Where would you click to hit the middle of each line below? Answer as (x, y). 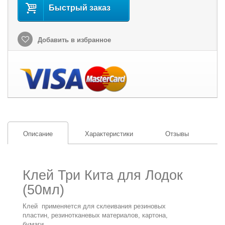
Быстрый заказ (80, 8)
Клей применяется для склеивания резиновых (94, 206)
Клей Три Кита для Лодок (103, 176)
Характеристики (109, 134)
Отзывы (177, 134)
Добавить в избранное (73, 40)
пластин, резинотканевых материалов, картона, (95, 215)
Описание (38, 134)
